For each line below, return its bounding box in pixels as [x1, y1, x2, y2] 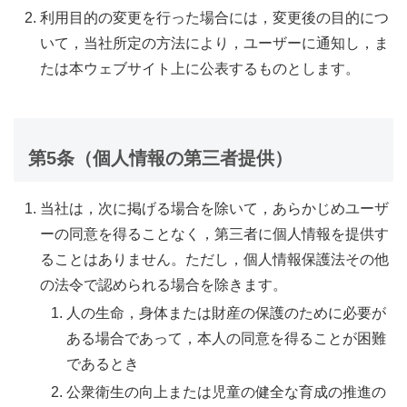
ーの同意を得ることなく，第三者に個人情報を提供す [40, 225, 390, 242]
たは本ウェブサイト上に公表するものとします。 [40, 60, 361, 76]
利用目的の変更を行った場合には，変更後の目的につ [40, 9, 390, 25]
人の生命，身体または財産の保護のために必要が [66, 305, 387, 322]
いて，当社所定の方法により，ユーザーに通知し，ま [40, 35, 390, 51]
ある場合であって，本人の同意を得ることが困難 [66, 331, 387, 347]
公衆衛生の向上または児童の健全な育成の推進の [66, 384, 387, 401]
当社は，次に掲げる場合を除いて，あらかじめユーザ [40, 200, 390, 216]
